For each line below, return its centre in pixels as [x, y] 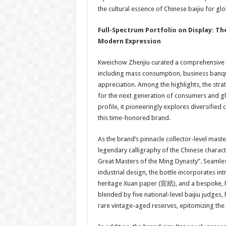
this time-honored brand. [134, 118]
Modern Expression [129, 41]
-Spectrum [127, 30]
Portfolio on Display [178, 30]
